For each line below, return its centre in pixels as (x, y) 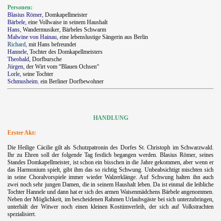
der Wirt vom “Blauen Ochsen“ (63, 66)
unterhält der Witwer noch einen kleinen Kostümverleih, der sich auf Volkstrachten (110, 206)
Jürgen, (16, 66)
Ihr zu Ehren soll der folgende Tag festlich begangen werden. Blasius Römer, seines (110, 155)
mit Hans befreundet (52, 44)
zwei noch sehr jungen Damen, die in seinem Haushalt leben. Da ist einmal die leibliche (110, 184)
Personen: (20, 7)
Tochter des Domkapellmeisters (66, 52)
